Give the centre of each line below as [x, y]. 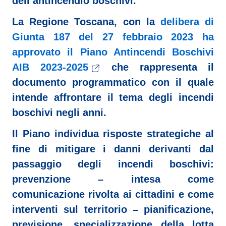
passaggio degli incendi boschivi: [113, 164]
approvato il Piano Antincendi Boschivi [113, 52]
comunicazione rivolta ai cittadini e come [113, 194]
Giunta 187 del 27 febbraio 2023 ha [113, 37]
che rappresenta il [157, 67]
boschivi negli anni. [59, 113]
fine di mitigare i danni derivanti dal [113, 149]
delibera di [187, 22]
